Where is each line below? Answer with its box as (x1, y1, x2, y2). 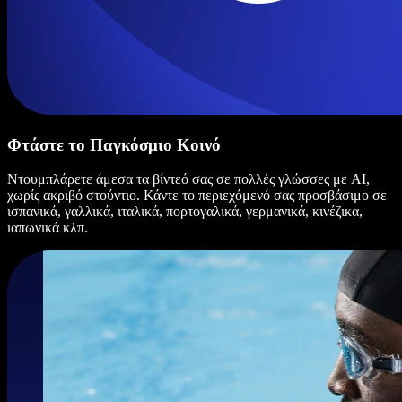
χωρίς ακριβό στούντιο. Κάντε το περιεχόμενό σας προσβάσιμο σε (7, 188, 387, 204)
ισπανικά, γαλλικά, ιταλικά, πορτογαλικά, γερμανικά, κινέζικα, (7, 204, 363, 220)
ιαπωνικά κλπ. (7, 220, 88, 236)
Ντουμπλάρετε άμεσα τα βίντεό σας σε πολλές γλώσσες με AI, (7, 171, 370, 188)
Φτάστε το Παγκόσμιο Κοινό (7, 135, 221, 154)
